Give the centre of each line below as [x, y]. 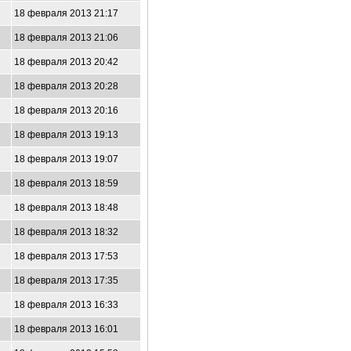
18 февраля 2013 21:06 [66, 38]
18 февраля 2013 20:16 [66, 110]
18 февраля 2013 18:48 [66, 208]
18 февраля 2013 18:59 [66, 183]
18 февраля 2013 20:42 [66, 62]
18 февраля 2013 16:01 [66, 329]
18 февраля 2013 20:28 [66, 86]
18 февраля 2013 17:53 [66, 256]
